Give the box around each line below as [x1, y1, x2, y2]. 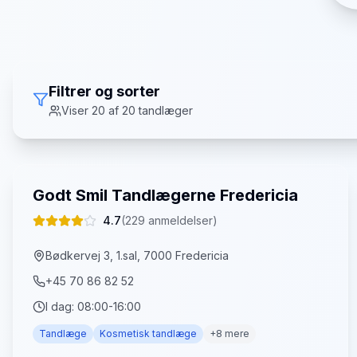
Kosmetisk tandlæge [100, 328, 197, 339]
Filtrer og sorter [49, 83, 160, 100]
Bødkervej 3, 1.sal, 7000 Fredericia [45, 249, 229, 262]
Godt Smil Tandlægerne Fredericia [33, 186, 298, 205]
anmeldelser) [145, 214, 218, 227]
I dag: [45, 300, 77, 313]
